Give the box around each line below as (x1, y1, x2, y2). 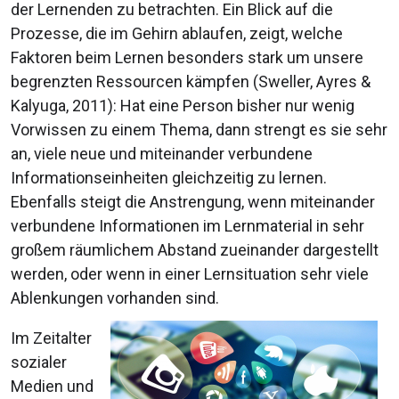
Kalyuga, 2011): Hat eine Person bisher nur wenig (11, 96, 354, 116)
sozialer (11, 353, 67, 372)
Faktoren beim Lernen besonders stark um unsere (11, 48, 363, 68)
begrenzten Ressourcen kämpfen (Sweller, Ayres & (11, 72, 370, 92)
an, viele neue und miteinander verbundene (11, 144, 313, 164)
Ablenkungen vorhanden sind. (11, 289, 219, 308)
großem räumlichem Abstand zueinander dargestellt (11, 240, 379, 260)
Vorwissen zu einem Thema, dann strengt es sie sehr (11, 120, 387, 140)
